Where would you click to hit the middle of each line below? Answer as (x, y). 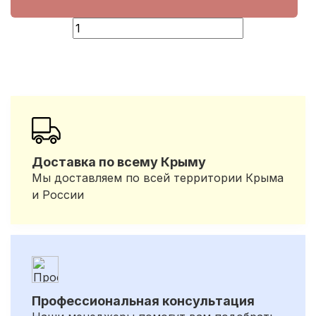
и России (58, 195)
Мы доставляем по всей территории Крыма (158, 178)
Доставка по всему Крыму (119, 162)
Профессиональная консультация (143, 301)
